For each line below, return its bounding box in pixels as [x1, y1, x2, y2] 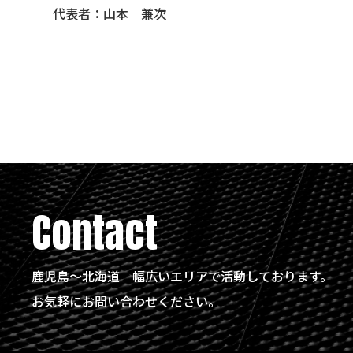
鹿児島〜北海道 [32, 266, 133, 285]
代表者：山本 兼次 [53, 4, 167, 24]
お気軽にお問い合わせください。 [32, 291, 221, 310]
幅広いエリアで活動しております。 [132, 266, 333, 285]
